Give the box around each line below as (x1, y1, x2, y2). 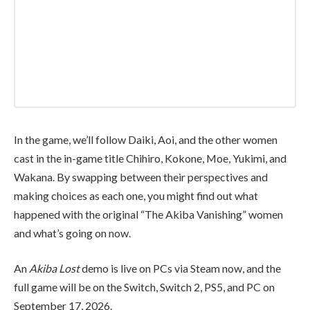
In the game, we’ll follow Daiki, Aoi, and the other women (14, 132, 277, 146)
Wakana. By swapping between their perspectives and (14, 170, 268, 183)
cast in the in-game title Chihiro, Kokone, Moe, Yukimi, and (14, 151, 286, 165)
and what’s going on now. (14, 226, 131, 239)
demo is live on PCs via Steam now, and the (82, 262, 281, 275)
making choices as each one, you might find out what (14, 188, 258, 202)
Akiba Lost (29, 262, 82, 275)
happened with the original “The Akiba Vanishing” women (14, 207, 283, 221)
